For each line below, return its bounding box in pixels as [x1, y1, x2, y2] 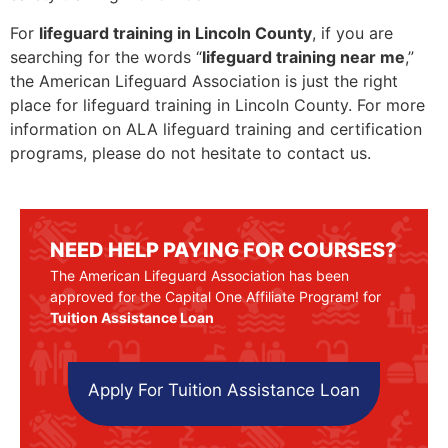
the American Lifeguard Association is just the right [10, 70, 398, 91]
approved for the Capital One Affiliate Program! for [50, 287, 381, 305]
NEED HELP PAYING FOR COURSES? [50, 237, 397, 262]
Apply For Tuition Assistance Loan [88, 380, 360, 401]
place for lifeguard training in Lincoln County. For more [10, 94, 425, 115]
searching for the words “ [10, 46, 202, 67]
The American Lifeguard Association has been [50, 266, 349, 284]
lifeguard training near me [202, 46, 405, 67]
